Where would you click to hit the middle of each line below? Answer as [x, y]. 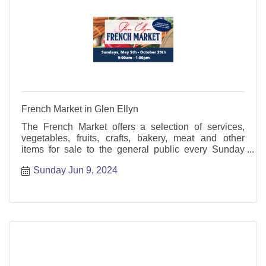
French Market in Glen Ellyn [80, 109]
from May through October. [77, 160]
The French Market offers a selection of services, [133, 126]
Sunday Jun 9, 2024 [75, 170]
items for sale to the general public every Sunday [133, 149]
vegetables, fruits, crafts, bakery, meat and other [133, 138]
